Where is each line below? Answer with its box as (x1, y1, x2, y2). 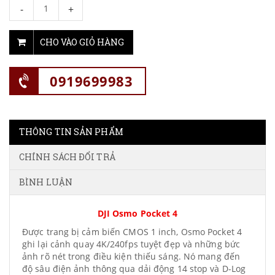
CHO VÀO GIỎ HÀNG (40, 36, 124, 48)
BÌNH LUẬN (19, 176, 72, 188)
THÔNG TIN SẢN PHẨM (19, 126, 123, 137)
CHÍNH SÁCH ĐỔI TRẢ (19, 151, 115, 163)
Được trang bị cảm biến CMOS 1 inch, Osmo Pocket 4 (22, 226, 242, 238)
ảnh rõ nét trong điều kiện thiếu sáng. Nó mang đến (22, 250, 241, 262)
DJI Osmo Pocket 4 (97, 207, 178, 219)
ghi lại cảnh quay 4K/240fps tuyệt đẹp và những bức (22, 238, 241, 250)
